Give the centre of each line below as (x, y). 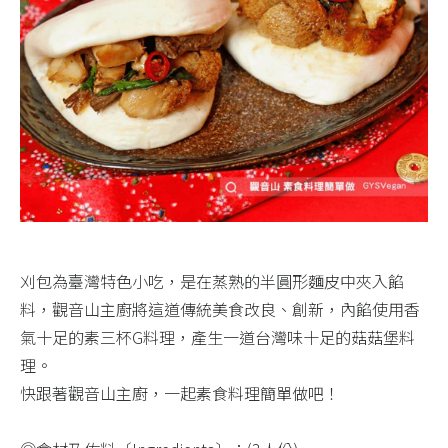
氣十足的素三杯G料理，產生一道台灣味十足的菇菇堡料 (217, 336)
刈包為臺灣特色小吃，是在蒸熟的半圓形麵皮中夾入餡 (212, 280)
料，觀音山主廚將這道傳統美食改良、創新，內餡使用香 (220, 308)
